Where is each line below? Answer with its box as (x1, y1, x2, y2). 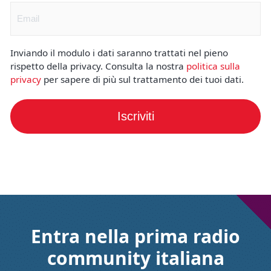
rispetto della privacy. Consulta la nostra (10, 59, 186, 72)
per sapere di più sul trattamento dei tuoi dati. (41, 73, 244, 85)
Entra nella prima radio (31, 223, 240, 249)
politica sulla (186, 59, 240, 72)
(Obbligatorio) (37, 4, 86, 15)
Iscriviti (117, 109, 154, 123)
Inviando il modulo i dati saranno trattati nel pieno (10, 46, 228, 59)
